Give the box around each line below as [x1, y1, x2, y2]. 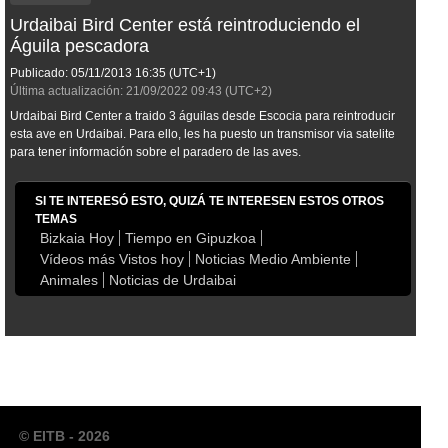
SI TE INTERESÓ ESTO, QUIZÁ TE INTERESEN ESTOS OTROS [35, 194, 384, 209]
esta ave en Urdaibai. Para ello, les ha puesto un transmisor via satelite [10, 127, 395, 142]
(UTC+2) [222, 84, 272, 99]
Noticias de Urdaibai [109, 272, 236, 289]
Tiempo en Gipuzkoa [125, 230, 256, 247]
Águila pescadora [10, 36, 149, 57]
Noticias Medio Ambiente [195, 251, 351, 268]
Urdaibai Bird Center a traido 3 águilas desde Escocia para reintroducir [10, 109, 395, 124]
